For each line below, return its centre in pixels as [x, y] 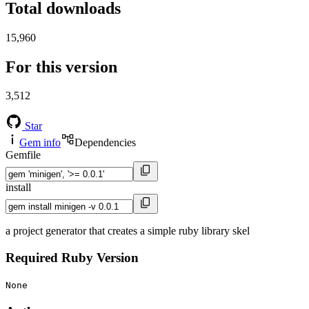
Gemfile [23, 155]
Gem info [40, 143]
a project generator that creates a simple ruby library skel [128, 231]
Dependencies [105, 143]
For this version [61, 67]
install [18, 188]
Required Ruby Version [72, 258]
